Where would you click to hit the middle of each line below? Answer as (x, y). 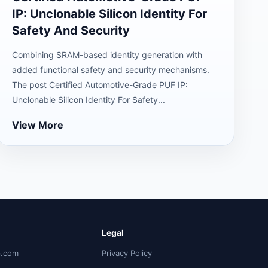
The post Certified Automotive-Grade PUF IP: (100, 85)
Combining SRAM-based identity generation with (107, 55)
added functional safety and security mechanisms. (110, 70)
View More (37, 125)
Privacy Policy (127, 253)
